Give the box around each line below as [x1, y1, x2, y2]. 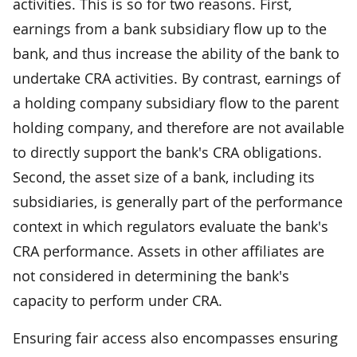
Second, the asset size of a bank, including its [13, 167, 315, 186]
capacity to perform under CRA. [13, 290, 222, 310]
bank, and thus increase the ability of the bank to [13, 43, 339, 63]
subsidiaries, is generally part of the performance [13, 191, 343, 211]
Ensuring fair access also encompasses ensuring [13, 328, 338, 347]
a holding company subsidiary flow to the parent [13, 92, 339, 112]
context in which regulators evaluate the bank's [13, 216, 328, 236]
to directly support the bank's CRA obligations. [13, 142, 322, 162]
